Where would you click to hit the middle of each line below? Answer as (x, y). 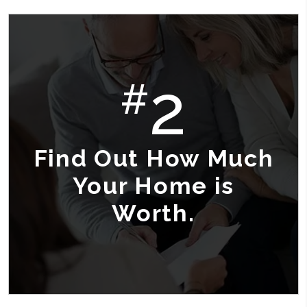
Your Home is (153, 186)
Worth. (153, 213)
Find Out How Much (153, 158)
